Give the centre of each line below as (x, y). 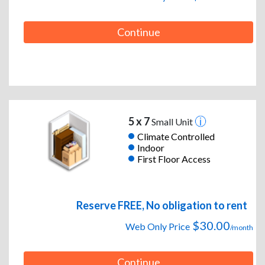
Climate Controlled (176, 136)
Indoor (151, 147)
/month (242, 228)
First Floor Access (174, 159)
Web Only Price (158, 227)
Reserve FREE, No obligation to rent (162, 206)
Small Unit (172, 122)
